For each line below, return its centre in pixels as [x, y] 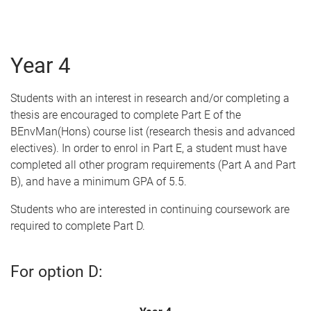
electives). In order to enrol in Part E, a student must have [149, 148]
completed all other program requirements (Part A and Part [153, 165]
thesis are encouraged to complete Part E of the [126, 115]
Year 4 [40, 66]
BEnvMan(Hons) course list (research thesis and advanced [153, 132]
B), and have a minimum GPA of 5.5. [99, 182]
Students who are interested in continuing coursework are [150, 209]
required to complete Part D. [78, 226]
